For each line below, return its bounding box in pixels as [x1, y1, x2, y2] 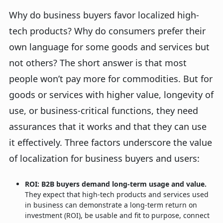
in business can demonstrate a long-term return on [25, 200, 197, 210]
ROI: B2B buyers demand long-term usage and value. [25, 179, 207, 189]
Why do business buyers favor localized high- [9, 9, 199, 21]
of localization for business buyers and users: [9, 152, 200, 165]
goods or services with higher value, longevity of [9, 89, 214, 101]
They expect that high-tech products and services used [25, 190, 209, 200]
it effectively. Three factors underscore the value [9, 136, 212, 149]
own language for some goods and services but [9, 41, 210, 53]
